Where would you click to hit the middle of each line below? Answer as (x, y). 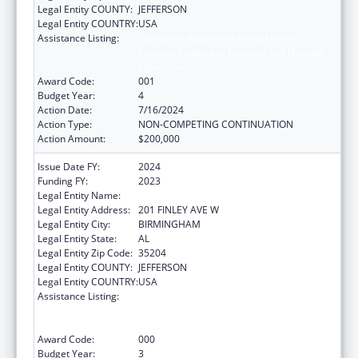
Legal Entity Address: (84, 209)
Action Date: (65, 109)
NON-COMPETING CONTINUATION (216, 124)
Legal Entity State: (77, 238)
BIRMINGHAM (169, 224)
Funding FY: (63, 181)
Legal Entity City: (74, 224)
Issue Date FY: (69, 166)
